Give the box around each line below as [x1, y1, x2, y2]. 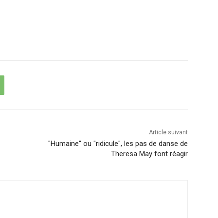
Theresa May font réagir [110, 149, 188, 159]
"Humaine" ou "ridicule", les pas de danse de [48, 139, 188, 148]
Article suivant [148, 129, 188, 136]
